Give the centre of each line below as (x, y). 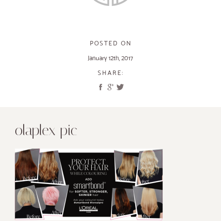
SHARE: (110, 73)
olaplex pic (46, 130)
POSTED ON (110, 43)
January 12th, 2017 (110, 58)
